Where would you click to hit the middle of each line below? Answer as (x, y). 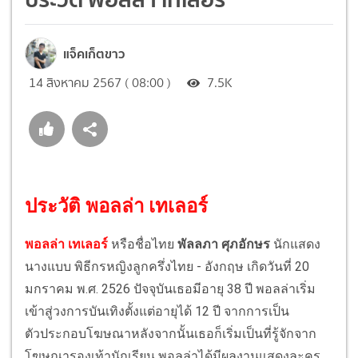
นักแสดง (295, 244)
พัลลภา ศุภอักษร (224, 244)
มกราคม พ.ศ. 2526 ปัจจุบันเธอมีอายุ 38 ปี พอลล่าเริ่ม (170, 288)
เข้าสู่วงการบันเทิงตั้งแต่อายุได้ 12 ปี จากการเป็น (157, 311)
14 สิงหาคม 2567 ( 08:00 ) (100, 82)
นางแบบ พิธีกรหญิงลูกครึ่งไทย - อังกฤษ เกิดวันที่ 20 (167, 266)
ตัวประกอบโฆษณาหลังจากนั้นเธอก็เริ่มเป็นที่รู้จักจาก (171, 333)
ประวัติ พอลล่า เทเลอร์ (116, 206)
